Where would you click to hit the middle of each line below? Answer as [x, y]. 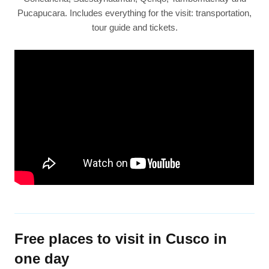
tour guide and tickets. [134, 28]
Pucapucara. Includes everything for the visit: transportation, [134, 13]
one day [42, 258]
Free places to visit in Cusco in [121, 238]
